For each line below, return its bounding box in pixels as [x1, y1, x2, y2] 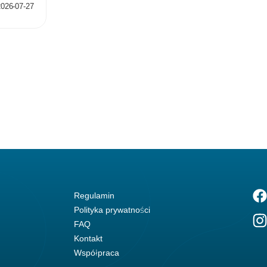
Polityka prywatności [74, 205, 151, 215]
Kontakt [74, 234, 103, 244]
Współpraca [74, 248, 120, 258]
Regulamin [74, 191, 115, 201]
